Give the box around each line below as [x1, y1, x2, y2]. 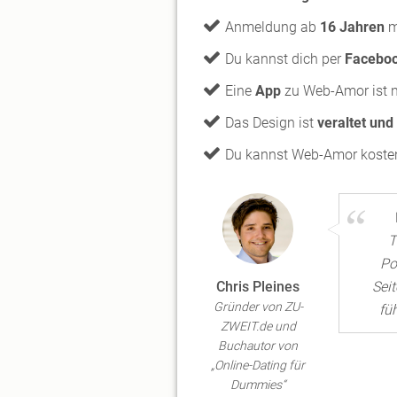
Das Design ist [225, 114, 317, 131]
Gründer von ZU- [213, 300, 303, 314]
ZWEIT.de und [220, 319, 296, 333]
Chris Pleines [216, 278, 300, 295]
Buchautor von [218, 339, 299, 353]
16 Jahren [320, 19, 385, 35]
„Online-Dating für [211, 358, 306, 372]
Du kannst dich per [225, 51, 345, 67]
